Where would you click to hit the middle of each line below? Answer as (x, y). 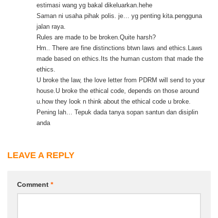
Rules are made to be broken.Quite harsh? (96, 37)
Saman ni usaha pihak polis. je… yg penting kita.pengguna (119, 16)
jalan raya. (51, 27)
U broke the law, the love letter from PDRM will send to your (121, 80)
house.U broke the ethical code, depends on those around (118, 91)
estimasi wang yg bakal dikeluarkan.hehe (94, 5)
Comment (34, 185)
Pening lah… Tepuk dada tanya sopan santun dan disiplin (117, 112)
